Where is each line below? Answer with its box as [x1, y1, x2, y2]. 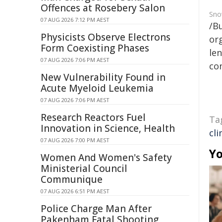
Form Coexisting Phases [41, 42, 149, 55]
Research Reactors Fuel [41, 111, 146, 124]
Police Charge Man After [41, 202, 152, 215]
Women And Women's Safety [41, 151, 172, 164]
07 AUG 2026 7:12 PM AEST [41, 16, 110, 23]
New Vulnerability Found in [41, 71, 166, 84]
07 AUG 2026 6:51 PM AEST [41, 187, 110, 195]
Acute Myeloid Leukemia [41, 82, 154, 95]
